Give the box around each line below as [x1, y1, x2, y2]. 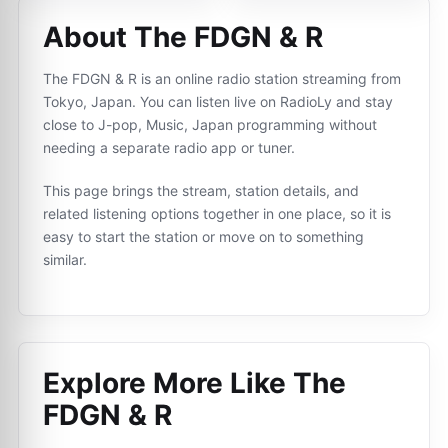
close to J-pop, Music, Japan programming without [43, 116, 377, 133]
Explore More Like [43, 366, 293, 400]
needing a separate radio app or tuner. [43, 139, 295, 156]
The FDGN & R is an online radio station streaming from [43, 70, 401, 87]
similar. [43, 251, 87, 268]
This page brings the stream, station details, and [43, 182, 359, 199]
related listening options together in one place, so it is [43, 205, 391, 222]
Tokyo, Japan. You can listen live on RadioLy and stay [43, 93, 393, 110]
